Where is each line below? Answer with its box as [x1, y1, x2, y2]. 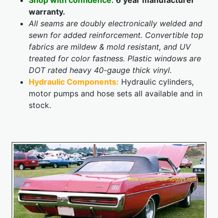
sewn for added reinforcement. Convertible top [29, 30, 203, 40]
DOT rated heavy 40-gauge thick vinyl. [29, 65, 172, 75]
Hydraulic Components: [29, 77, 119, 87]
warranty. [29, 7, 65, 17]
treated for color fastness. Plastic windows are [29, 54, 201, 64]
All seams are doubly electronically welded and [29, 18, 202, 29]
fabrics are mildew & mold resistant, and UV [29, 42, 191, 52]
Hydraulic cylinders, [119, 77, 194, 87]
